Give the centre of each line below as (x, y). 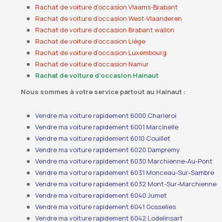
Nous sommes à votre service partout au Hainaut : (103, 92)
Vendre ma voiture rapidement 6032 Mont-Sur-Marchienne (126, 184)
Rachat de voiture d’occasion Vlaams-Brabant (107, 7)
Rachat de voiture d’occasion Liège (90, 41)
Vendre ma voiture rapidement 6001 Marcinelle (107, 127)
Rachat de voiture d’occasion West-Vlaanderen (109, 18)
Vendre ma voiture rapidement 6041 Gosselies (106, 207)
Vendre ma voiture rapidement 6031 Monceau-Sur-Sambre (125, 172)
